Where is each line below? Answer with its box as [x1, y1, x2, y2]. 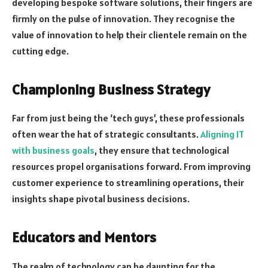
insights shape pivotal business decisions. [12, 193, 190, 205]
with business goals [12, 144, 95, 157]
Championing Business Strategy [12, 80, 210, 99]
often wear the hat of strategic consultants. [12, 128, 200, 141]
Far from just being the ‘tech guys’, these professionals [12, 112, 245, 124]
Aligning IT [200, 128, 244, 141]
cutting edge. [12, 45, 69, 57]
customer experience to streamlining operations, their [12, 176, 244, 189]
